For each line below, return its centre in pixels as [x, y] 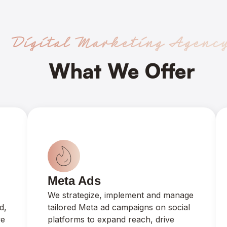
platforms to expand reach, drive [111, 219]
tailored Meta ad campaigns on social [119, 207]
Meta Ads [74, 181]
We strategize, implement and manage [120, 195]
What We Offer [122, 71]
